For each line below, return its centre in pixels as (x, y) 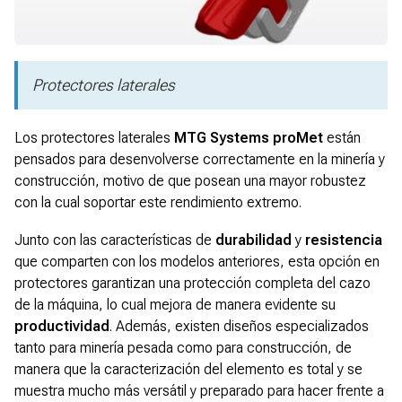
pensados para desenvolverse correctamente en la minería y (200, 159)
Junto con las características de (115, 240)
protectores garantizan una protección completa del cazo (192, 283)
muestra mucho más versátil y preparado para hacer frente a (199, 390)
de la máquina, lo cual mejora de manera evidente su (175, 304)
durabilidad (253, 240)
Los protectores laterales (94, 137)
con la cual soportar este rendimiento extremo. (158, 202)
